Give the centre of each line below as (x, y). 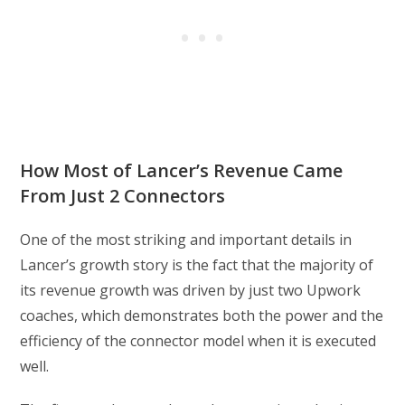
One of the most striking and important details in (186, 240)
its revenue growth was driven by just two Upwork (191, 291)
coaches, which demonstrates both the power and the (202, 316)
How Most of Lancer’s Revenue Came (182, 171)
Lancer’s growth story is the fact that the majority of (197, 265)
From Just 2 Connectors (123, 196)
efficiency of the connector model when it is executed (198, 341)
